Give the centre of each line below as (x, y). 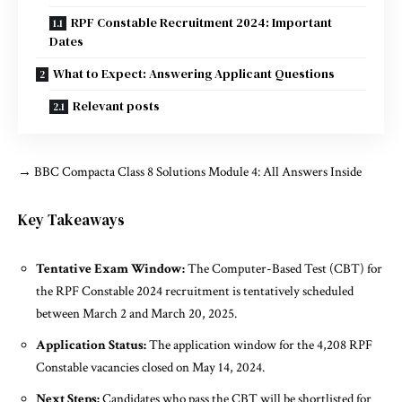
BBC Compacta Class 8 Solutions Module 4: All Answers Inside (198, 172)
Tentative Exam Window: (110, 269)
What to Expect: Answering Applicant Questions (194, 74)
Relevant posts (116, 106)
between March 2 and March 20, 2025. (136, 314)
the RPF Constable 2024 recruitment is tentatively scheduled (195, 292)
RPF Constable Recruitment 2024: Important (201, 23)
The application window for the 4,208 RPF (259, 345)
